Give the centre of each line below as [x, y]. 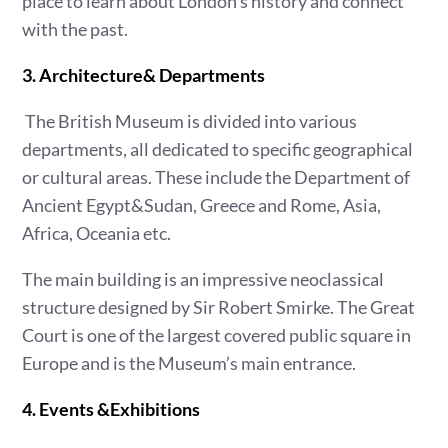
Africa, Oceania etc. [97, 233]
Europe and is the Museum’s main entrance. [189, 363]
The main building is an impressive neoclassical [203, 279]
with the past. [75, 29]
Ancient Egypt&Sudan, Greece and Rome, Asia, [202, 205]
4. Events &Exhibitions [111, 409]
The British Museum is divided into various [190, 121]
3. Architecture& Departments [144, 75]
